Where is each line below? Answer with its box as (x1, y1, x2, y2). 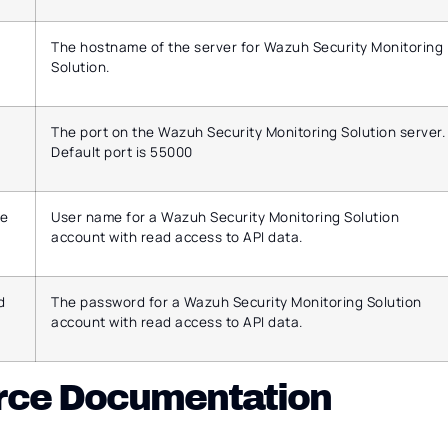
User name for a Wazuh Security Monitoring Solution (51, 208, 400, 227)
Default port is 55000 (51, 143, 193, 162)
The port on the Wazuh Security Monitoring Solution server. (51, 123, 446, 142)
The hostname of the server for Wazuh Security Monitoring (51, 38, 444, 57)
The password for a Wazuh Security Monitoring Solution (51, 293, 422, 312)
